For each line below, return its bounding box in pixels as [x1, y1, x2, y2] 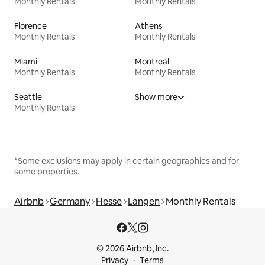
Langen [128, 195, 160, 208]
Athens [135, 21, 163, 32]
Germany [50, 195, 90, 208]
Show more [135, 92, 177, 103]
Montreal [135, 56, 169, 67]
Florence [14, 21, 47, 32]
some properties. [14, 166, 79, 177]
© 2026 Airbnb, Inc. [96, 243, 169, 254]
